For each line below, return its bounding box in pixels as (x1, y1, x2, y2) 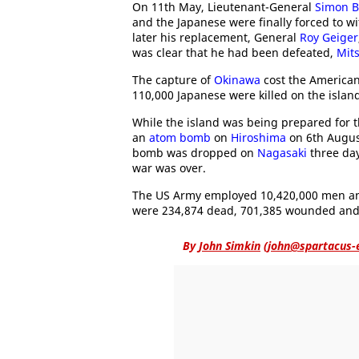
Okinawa (214, 72, 260, 87)
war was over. (132, 160, 206, 175)
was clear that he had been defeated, (132, 45, 337, 60)
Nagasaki (257, 145, 307, 160)
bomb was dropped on (132, 145, 257, 160)
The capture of (132, 72, 214, 87)
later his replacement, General (132, 30, 300, 45)
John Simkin (199, 238, 260, 253)
